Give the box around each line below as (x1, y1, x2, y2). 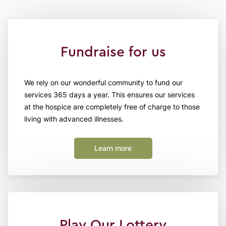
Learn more (94, 144, 132, 153)
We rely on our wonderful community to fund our (24, 78, 183, 87)
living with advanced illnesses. (24, 115, 124, 124)
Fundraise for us (60, 45, 166, 60)
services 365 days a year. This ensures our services (24, 90, 195, 99)
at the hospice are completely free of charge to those (24, 102, 200, 111)
